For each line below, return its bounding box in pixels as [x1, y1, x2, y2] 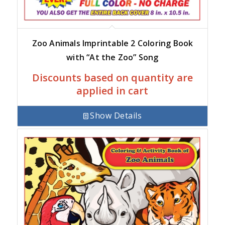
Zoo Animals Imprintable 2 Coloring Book [32, 37, 193, 49]
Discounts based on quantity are [32, 70, 193, 84]
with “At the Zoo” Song [66, 51, 159, 63]
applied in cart [76, 83, 149, 97]
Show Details [90, 110, 142, 122]
